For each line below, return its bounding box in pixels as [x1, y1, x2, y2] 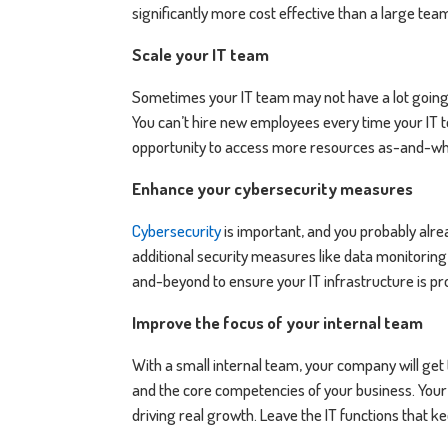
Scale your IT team [132, 43, 269, 65]
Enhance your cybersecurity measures [132, 177, 413, 199]
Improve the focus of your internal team [132, 311, 423, 333]
